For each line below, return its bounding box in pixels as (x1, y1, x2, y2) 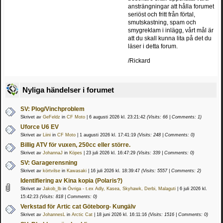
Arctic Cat (72, 212, 93, 218)
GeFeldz (43, 114, 60, 120)
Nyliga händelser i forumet (22, 86, 114, 95)
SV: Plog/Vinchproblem (20, 106, 85, 113)
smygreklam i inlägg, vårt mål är (128, 27, 214, 34)
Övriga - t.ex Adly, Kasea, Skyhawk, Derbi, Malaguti (68, 186, 176, 192)
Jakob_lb (43, 186, 61, 192)
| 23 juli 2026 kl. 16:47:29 (82, 150, 137, 156)
